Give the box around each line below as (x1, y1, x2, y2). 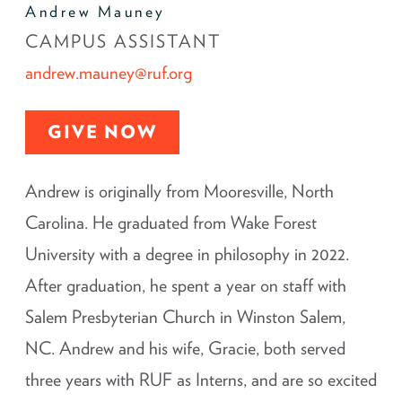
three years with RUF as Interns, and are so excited (25, 369, 377, 391)
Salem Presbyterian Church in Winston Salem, (25, 306, 345, 328)
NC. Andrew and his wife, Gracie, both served (25, 337, 345, 360)
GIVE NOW (48, 121, 157, 144)
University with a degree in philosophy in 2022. (25, 243, 349, 266)
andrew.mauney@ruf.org (25, 62, 192, 84)
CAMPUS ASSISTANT (25, 31, 221, 53)
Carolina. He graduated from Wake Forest (25, 212, 317, 234)
